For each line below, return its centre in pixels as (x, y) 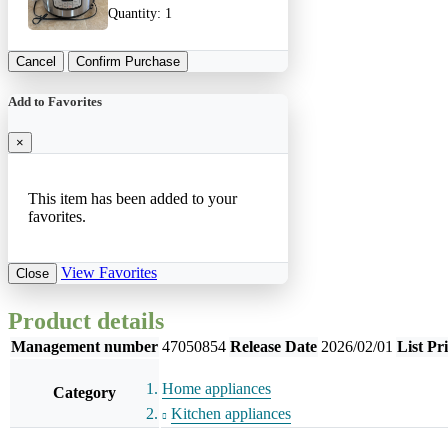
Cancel (36, 61)
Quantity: (136, 14)
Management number (84, 347)
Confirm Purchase (128, 61)
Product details (86, 321)
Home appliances (216, 389)
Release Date (273, 347)
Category (84, 393)
